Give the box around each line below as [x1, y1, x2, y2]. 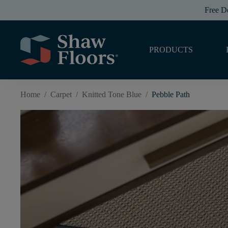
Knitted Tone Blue [82, 90, 141, 99]
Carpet [50, 90, 72, 99]
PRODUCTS [149, 45, 193, 54]
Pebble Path [152, 90, 190, 99]
